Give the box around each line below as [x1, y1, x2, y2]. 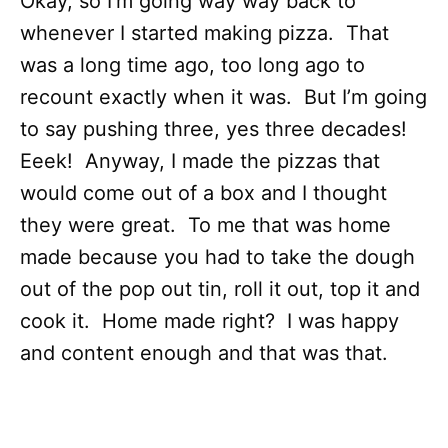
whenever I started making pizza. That [20, 21, 389, 45]
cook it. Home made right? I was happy [20, 309, 399, 333]
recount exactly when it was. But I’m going [20, 85, 427, 109]
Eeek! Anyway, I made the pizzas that [20, 149, 380, 173]
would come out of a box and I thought [20, 181, 387, 205]
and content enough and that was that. [20, 341, 388, 365]
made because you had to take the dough [20, 245, 415, 269]
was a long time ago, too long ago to [20, 53, 365, 77]
